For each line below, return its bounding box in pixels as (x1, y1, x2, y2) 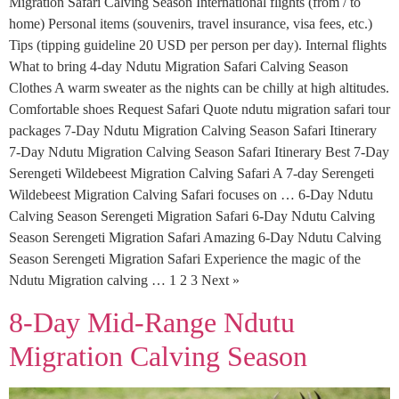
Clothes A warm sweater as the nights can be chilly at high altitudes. (9, 80, 389, 96)
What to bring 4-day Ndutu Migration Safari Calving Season (9, 59, 348, 75)
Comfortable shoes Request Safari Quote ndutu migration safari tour (9, 102, 390, 118)
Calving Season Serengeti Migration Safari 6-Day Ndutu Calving (9, 208, 375, 224)
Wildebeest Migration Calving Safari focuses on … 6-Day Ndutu (9, 187, 373, 203)
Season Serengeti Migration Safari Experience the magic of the (9, 251, 361, 267)
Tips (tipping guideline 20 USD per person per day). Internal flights (9, 37, 387, 53)
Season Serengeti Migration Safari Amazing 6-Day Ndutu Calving (9, 230, 381, 246)
